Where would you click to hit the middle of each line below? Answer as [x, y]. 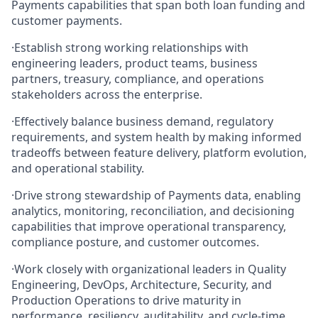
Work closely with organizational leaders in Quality [150, 269]
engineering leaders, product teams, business [135, 63]
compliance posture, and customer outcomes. [135, 242]
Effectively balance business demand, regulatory [144, 121]
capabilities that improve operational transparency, [149, 226]
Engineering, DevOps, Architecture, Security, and [142, 284]
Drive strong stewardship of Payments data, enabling [158, 195]
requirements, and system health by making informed [157, 137]
